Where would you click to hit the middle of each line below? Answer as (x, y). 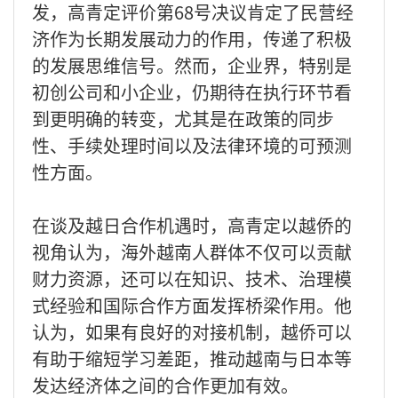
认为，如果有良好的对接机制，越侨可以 (192, 331)
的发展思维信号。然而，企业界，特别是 (192, 65)
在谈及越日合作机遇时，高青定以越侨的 (192, 225)
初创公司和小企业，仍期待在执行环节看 (192, 92)
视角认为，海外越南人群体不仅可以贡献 (192, 251)
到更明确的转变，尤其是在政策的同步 (183, 118)
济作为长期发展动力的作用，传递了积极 (192, 38)
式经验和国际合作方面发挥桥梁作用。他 (192, 305)
